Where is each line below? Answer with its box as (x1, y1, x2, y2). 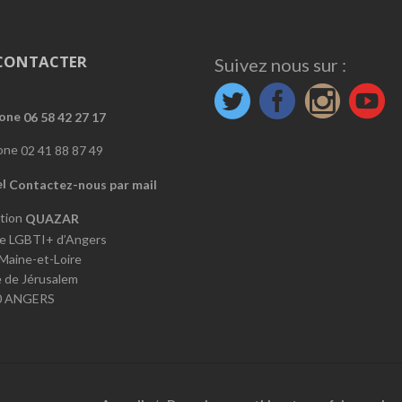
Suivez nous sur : (214, 53, 346, 75)
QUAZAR (25, 210, 79, 226)
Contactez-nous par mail (6, 177, 157, 193)
